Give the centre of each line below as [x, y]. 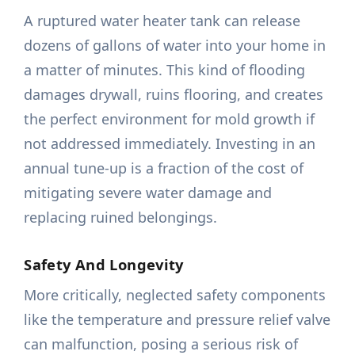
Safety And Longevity [104, 265]
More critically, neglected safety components [175, 295]
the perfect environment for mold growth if [170, 119]
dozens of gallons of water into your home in [175, 46]
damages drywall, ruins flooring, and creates [174, 95]
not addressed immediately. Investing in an [170, 144]
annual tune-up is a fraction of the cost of [164, 168]
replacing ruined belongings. [121, 218]
